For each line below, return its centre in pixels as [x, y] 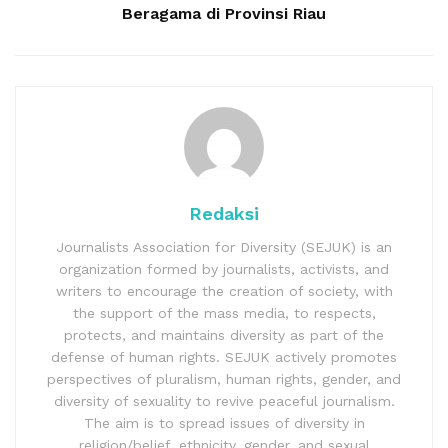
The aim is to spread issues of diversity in [224, 422]
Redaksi [224, 213]
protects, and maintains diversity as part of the [224, 334]
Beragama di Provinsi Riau [224, 13]
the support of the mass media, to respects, [224, 312]
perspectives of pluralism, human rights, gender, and [224, 378]
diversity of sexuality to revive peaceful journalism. [224, 400]
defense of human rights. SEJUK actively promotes [224, 356]
